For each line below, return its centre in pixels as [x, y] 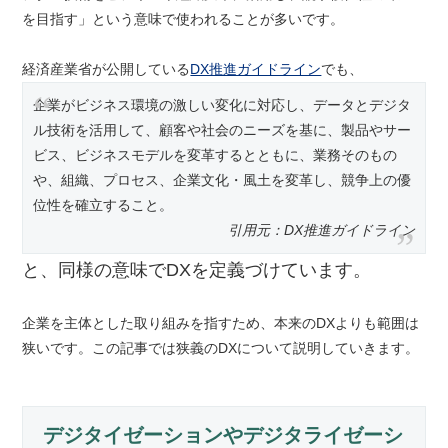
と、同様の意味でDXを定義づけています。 [197, 270]
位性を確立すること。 [103, 205]
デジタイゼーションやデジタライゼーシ [223, 435]
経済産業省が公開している [106, 69]
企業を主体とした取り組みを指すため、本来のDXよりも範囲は [221, 323]
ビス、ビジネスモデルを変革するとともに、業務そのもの [215, 155]
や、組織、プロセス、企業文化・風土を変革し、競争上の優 [222, 180]
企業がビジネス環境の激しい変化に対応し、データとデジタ [222, 105]
